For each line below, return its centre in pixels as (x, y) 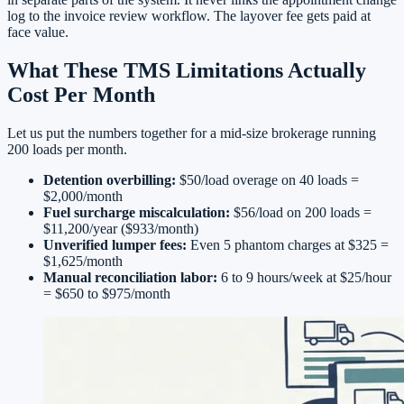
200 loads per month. (67, 150)
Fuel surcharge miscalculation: (137, 213)
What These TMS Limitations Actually (187, 71)
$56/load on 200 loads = (301, 213)
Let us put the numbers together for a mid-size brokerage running (192, 133)
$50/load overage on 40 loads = (267, 180)
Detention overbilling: (110, 180)
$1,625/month (83, 262)
